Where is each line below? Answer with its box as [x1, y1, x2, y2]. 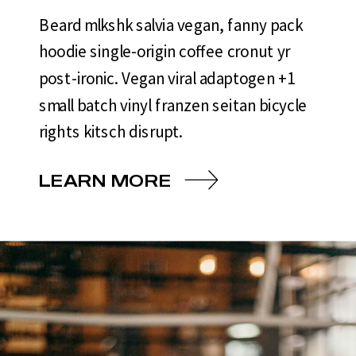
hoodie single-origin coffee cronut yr [39, 41, 291, 62]
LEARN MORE [39, 169, 172, 190]
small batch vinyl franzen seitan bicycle [39, 94, 308, 116]
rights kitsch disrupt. [39, 121, 183, 142]
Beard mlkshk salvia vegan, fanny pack [39, 14, 303, 36]
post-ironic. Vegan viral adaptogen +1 [39, 67, 295, 89]
